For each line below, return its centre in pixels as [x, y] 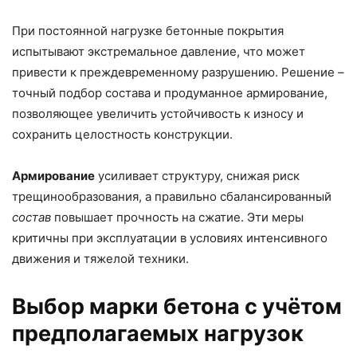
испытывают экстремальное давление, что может [159, 52]
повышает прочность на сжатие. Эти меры [177, 218]
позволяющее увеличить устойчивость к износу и [158, 114]
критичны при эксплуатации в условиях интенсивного [170, 238]
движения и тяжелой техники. [100, 259]
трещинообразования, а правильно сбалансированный [172, 197]
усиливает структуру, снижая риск [197, 176]
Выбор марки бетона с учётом [177, 307]
